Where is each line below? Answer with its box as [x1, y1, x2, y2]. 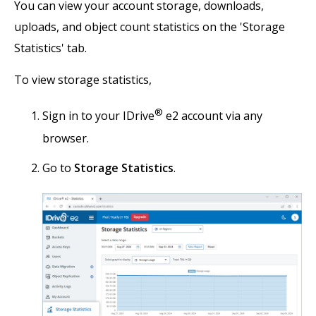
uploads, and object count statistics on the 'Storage [14, 19, 285, 35]
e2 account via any [163, 108, 262, 124]
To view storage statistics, [14, 72, 152, 88]
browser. [42, 130, 89, 147]
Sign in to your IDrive [42, 108, 154, 124]
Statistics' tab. [14, 40, 87, 56]
